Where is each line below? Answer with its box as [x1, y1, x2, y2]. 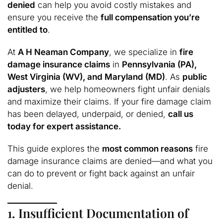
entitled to [7, 24, 48, 35]
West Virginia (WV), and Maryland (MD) [7, 71, 165, 82]
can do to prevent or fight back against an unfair [7, 168, 195, 179]
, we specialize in [109, 47, 179, 57]
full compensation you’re [101, 12, 200, 22]
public [182, 71, 207, 82]
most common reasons [102, 144, 193, 154]
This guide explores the [7, 144, 102, 154]
